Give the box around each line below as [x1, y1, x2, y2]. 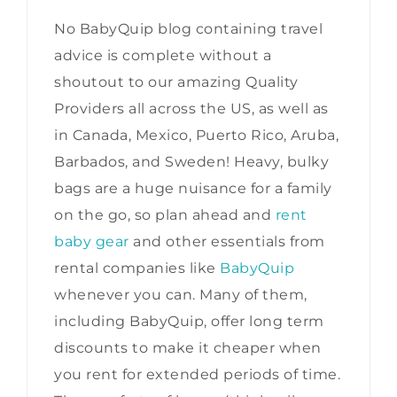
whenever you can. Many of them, [54, 285, 307, 303]
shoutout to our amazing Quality [54, 73, 299, 90]
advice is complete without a [54, 46, 271, 64]
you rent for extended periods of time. [54, 365, 340, 383]
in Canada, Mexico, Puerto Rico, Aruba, [54, 126, 339, 144]
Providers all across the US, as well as [54, 99, 329, 117]
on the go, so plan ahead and [54, 206, 276, 223]
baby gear [54, 232, 129, 250]
